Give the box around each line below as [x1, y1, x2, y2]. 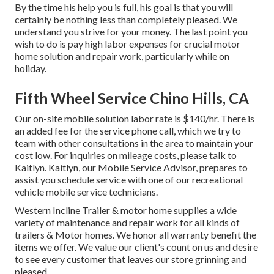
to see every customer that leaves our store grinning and [15, 253, 246, 265]
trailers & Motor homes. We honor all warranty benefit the [15, 228, 256, 240]
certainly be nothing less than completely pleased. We [15, 13, 237, 25]
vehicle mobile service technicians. [15, 185, 158, 198]
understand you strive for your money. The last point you [15, 25, 248, 37]
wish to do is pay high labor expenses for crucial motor [15, 37, 240, 50]
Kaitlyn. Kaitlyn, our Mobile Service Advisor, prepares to [15, 161, 248, 173]
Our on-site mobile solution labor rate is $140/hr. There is [15, 112, 254, 124]
